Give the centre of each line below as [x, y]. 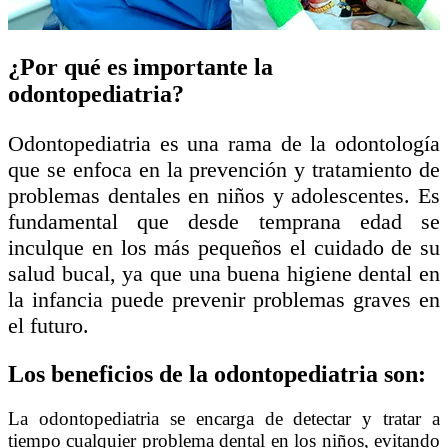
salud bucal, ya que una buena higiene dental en [224, 273]
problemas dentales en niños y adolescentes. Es [224, 195]
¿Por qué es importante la [140, 67]
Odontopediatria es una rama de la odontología [224, 143]
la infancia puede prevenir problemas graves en [224, 299]
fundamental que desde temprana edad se [224, 221]
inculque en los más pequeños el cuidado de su [224, 247]
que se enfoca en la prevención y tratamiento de [224, 169]
